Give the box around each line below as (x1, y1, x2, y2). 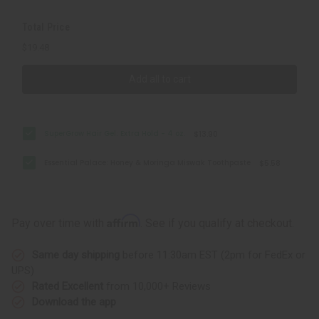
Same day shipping (32, 248, 120, 261)
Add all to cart (128, 73, 191, 85)
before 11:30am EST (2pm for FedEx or (120, 248, 305, 261)
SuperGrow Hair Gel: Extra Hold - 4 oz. (44, 127, 186, 139)
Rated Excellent (32, 279, 103, 293)
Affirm (107, 213, 140, 228)
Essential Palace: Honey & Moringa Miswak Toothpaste (44, 157, 251, 168)
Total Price (22, 21, 70, 33)
